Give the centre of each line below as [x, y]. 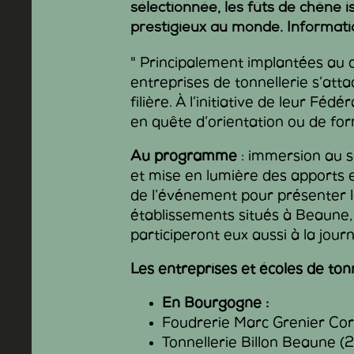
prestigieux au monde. [209, 29]
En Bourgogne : [216, 305]
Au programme [184, 158]
